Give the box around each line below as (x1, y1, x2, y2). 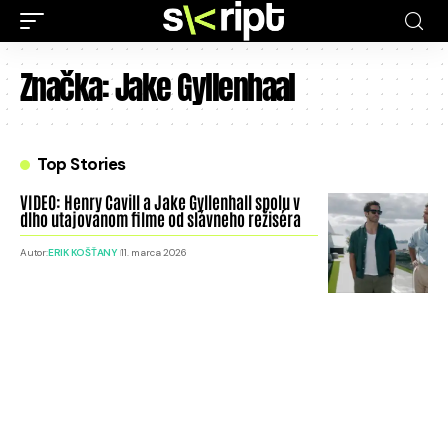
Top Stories (37, 153, 126, 175)
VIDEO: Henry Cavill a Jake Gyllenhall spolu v (20, 190, 300, 212)
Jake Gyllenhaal (114, 63, 295, 112)
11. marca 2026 (121, 246, 187, 259)
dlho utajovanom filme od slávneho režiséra (20, 207, 301, 229)
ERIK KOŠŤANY (47, 246, 118, 259)
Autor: (20, 246, 48, 259)
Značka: (20, 63, 115, 112)
